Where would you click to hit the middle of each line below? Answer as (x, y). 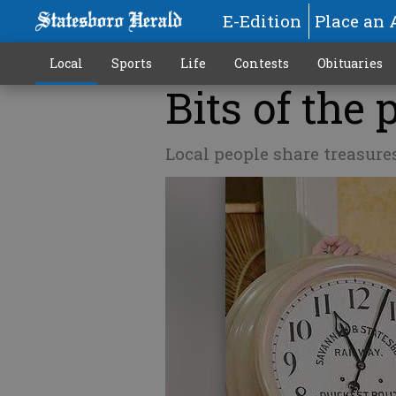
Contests (261, 63)
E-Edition (262, 21)
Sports (131, 63)
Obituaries (350, 63)
